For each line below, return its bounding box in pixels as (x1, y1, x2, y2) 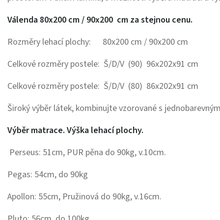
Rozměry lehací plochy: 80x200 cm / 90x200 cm (7, 36, 188, 49)
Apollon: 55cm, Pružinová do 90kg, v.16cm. (7, 191, 162, 203)
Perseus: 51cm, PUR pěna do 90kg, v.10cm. (7, 146, 166, 159)
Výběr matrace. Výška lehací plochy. (7, 124, 143, 137)
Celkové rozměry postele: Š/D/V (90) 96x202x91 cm (7, 58, 198, 71)
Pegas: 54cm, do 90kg (7, 168, 88, 181)
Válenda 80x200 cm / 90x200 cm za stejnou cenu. (7, 14, 192, 27)
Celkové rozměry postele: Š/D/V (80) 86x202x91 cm (7, 80, 198, 93)
